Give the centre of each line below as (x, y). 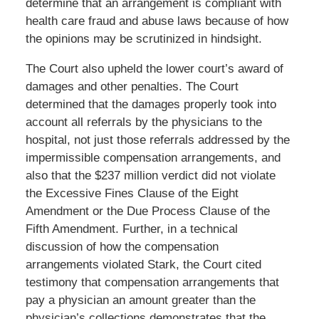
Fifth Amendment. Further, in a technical (131, 229)
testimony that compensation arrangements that (152, 283)
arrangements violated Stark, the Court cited (143, 265)
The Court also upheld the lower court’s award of (154, 69)
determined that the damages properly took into (151, 105)
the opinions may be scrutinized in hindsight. (143, 39)
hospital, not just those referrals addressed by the (157, 140)
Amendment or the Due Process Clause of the (147, 211)
